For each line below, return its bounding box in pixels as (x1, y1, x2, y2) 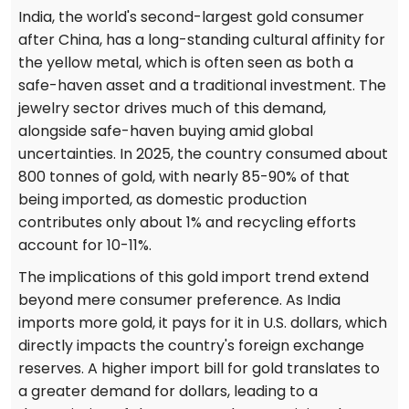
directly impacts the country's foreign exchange (18, 335, 364, 357)
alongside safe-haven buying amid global (18, 121, 313, 142)
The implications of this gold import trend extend (18, 267, 369, 288)
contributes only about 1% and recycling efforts (18, 212, 356, 234)
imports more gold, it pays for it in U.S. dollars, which (18, 312, 387, 334)
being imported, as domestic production (18, 189, 307, 211)
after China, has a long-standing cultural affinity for (18, 29, 385, 51)
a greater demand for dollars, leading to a (18, 381, 318, 403)
